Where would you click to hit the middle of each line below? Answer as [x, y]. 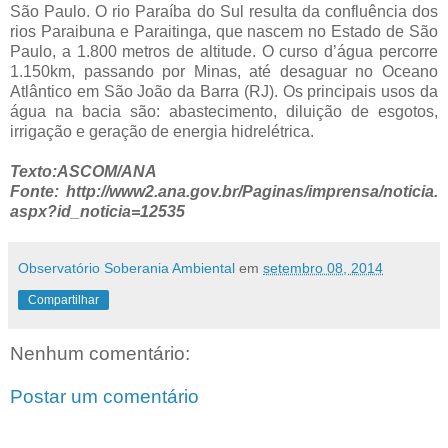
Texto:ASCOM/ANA [83, 171]
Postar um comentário [104, 397]
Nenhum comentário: [100, 353]
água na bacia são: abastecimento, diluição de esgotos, [224, 111]
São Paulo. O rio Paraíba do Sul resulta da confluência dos [224, 11]
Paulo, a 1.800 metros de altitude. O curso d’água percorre [224, 51]
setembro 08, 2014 [323, 267]
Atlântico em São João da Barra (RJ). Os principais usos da [224, 91]
